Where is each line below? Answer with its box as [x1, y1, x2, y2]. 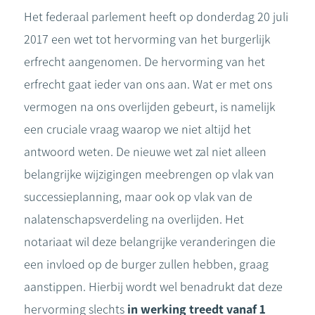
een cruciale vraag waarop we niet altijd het [24, 122, 251, 137]
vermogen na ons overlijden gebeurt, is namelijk [24, 99, 275, 115]
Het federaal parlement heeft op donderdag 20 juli [24, 9, 288, 25]
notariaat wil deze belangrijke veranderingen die [24, 234, 276, 250]
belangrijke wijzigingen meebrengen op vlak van [24, 167, 274, 182]
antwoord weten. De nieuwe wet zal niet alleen [24, 144, 266, 160]
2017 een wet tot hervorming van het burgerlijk [24, 32, 270, 47]
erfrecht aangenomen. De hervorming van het [24, 54, 265, 70]
